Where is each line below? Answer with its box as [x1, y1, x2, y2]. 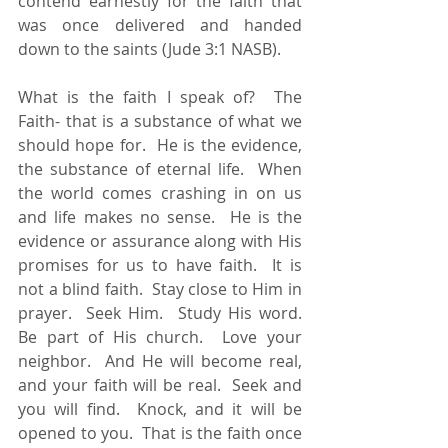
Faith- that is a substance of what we [18, 109, 302, 132]
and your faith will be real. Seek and [18, 373, 302, 396]
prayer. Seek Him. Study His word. [18, 301, 302, 324]
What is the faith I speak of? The [18, 85, 302, 108]
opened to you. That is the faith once [18, 421, 302, 444]
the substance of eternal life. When [18, 157, 302, 180]
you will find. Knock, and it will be [18, 397, 302, 420]
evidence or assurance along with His [18, 229, 302, 252]
